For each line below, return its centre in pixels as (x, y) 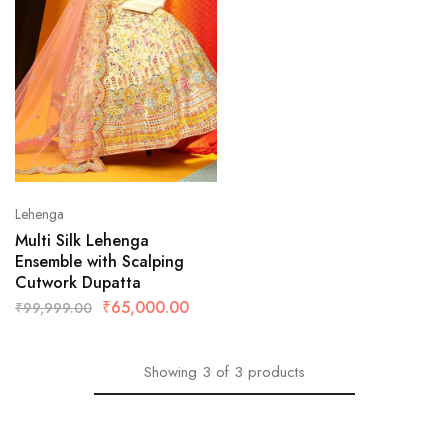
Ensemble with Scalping (99, 262)
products (276, 372)
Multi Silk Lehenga (82, 241)
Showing (170, 372)
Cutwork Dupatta (78, 283)
